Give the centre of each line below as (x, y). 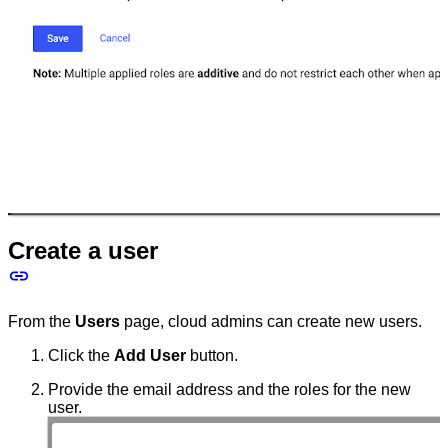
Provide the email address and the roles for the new (229, 390)
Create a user (83, 251)
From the (41, 322)
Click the (81, 356)
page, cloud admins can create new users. (271, 322)
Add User (150, 356)
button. (212, 356)
